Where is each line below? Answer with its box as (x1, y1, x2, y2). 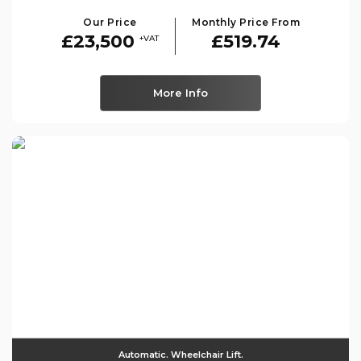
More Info (153, 85, 208, 99)
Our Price (83, 15, 137, 28)
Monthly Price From (192, 15, 300, 28)
